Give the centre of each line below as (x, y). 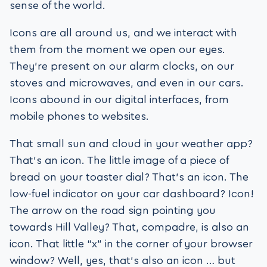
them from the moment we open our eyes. (117, 50)
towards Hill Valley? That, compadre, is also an (129, 227)
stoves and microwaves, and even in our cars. (127, 83)
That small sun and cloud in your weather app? (131, 144)
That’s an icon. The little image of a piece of (119, 161)
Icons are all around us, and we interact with (123, 33)
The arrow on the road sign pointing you (113, 211)
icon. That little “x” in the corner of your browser (131, 244)
